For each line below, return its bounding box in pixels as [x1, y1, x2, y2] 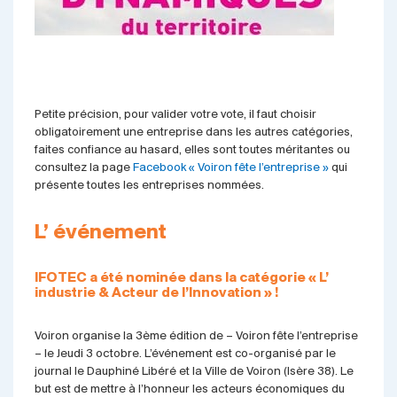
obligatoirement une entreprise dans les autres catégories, [34, 126, 353, 139]
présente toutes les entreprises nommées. [34, 179, 264, 192]
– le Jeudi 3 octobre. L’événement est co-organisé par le [34, 347, 336, 361]
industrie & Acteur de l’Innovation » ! [34, 286, 278, 300]
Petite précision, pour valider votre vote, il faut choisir [34, 108, 316, 121]
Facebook [132, 161, 186, 175]
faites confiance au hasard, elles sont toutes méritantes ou [34, 144, 350, 157]
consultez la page [34, 161, 133, 175]
